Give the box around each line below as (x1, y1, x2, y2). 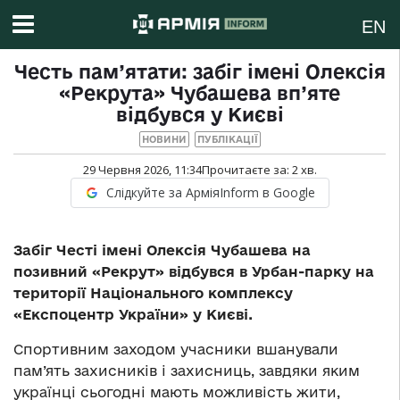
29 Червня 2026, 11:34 (82, 162, 202, 179)
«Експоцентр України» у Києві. (13, 306, 253, 323)
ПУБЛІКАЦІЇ (196, 134, 258, 146)
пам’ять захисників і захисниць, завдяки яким (13, 362, 360, 379)
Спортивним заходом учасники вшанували (13, 341, 338, 358)
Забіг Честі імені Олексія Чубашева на (13, 242, 311, 259)
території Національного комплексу (13, 285, 293, 302)
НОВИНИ (141, 134, 187, 146)
